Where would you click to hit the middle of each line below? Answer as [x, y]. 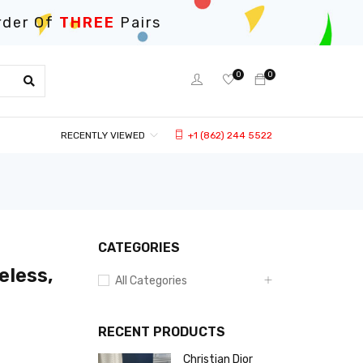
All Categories [151, 281]
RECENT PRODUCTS [162, 332]
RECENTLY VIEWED [103, 135]
